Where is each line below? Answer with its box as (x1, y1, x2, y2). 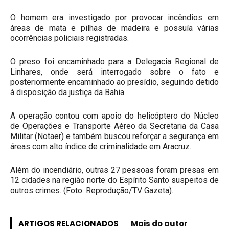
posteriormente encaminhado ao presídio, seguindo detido (10, 77, 219, 87)
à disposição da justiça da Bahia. (10, 87, 126, 97)
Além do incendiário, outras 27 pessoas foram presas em (10, 165, 219, 175)
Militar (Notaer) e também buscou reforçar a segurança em (10, 131, 219, 141)
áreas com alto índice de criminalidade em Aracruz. (10, 142, 191, 151)
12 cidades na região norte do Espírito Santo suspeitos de (10, 175, 219, 185)
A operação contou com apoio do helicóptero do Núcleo (10, 111, 219, 121)
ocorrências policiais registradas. (10, 33, 129, 43)
